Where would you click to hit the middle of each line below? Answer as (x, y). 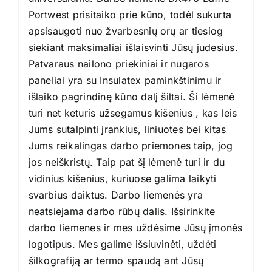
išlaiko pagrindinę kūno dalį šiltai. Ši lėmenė (131, 96)
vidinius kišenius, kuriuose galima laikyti (122, 178)
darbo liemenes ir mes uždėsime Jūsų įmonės (135, 227)
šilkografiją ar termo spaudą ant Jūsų (116, 260)
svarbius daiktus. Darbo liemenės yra (116, 195)
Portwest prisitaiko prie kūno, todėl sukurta (130, 14)
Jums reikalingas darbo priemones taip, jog (131, 145)
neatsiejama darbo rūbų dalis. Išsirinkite (122, 211)
